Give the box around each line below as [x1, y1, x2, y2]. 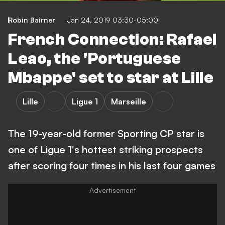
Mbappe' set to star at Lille [8, 69, 213, 87]
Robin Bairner [8, 16, 55, 24]
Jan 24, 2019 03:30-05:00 [67, 16, 158, 24]
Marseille [111, 96, 146, 106]
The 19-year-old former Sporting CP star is [8, 127, 204, 140]
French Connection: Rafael [8, 31, 217, 49]
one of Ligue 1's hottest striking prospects [8, 143, 203, 156]
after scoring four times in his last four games [8, 159, 215, 172]
